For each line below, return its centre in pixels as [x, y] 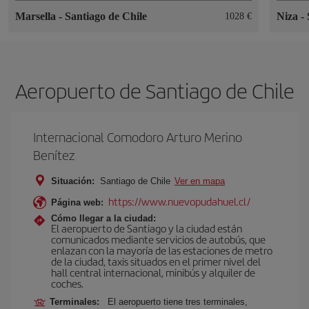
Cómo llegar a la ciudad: [103, 218]
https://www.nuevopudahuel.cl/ [179, 201]
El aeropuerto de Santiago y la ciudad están [147, 228]
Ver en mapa [200, 181]
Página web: [77, 202]
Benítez [54, 154]
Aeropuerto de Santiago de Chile [154, 90]
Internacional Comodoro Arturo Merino [138, 137]
